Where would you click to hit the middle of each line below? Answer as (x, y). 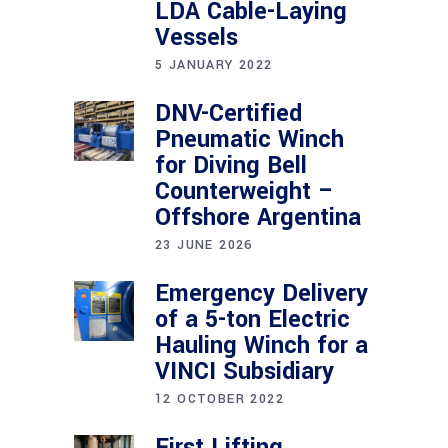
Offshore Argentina (258, 217)
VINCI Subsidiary (244, 371)
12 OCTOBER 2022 (219, 399)
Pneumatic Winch (249, 139)
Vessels (196, 37)
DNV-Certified (228, 113)
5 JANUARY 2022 (214, 65)
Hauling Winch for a (261, 345)
